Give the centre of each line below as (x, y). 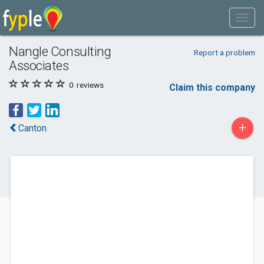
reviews (89, 85)
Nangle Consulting (60, 51)
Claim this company (212, 88)
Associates (39, 65)
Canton (32, 128)
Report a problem (224, 52)
